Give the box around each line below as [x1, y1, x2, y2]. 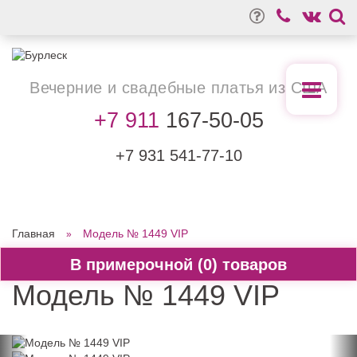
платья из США [206, 79, 328, 96]
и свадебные [107, 79, 206, 96]
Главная [12, 227, 55, 240]
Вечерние [29, 79, 108, 96]
